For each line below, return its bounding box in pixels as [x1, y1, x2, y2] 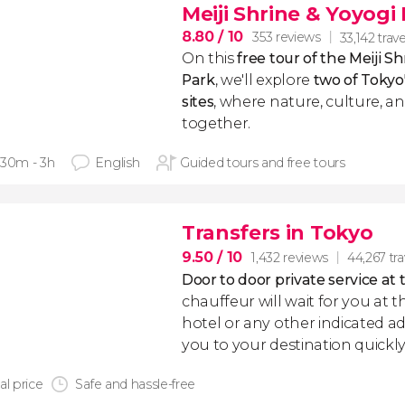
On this [182, 50, 238, 67]
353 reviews [252, 29, 321, 45]
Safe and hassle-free [75, 376, 196, 392]
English [95, 155, 140, 171]
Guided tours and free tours [180, 155, 345, 171]
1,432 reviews [251, 249, 328, 266]
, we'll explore [214, 71, 314, 89]
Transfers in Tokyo [182, 221, 373, 245]
